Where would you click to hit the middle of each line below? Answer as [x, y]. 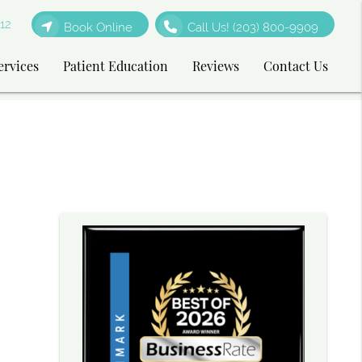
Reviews [216, 66]
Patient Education [116, 66]
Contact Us [296, 66]
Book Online [99, 27]
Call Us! [210, 27]
